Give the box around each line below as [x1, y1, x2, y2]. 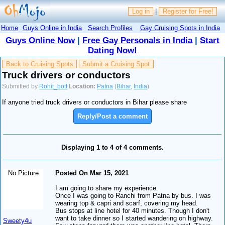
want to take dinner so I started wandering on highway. [55, 214, 213, 222]
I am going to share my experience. [55, 184, 159, 192]
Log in [132, 8, 150, 16]
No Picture [8, 169, 39, 177]
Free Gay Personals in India [82, 36, 192, 45]
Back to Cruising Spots [6, 60, 73, 68]
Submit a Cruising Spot [82, 60, 150, 68]
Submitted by [2, 83, 40, 89]
